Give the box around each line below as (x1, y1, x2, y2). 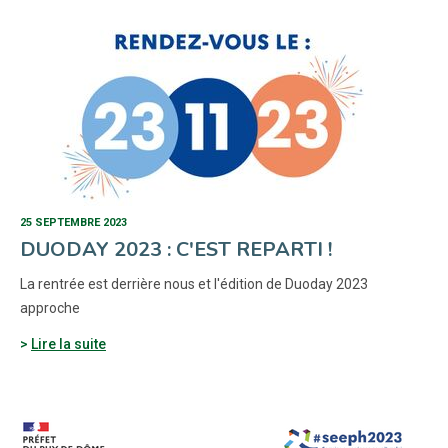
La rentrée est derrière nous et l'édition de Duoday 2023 (20, 276, 368, 292)
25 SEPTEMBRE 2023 (20, 216, 127, 229)
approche (20, 300, 80, 316)
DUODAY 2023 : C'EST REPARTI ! (20, 236, 332, 263)
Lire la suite (31, 336, 106, 352)
